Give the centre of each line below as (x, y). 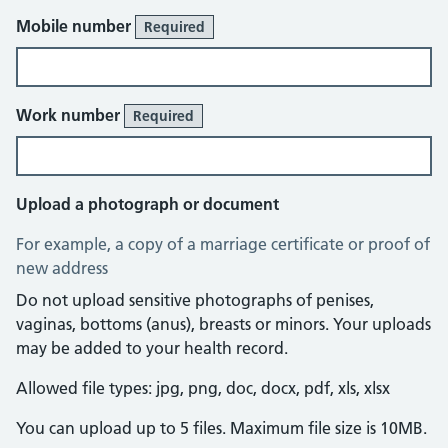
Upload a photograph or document (147, 204)
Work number (70, 115)
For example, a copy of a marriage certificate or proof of (223, 244)
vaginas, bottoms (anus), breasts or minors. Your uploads (223, 324)
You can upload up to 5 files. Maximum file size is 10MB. (221, 428)
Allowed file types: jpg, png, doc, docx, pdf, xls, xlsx (203, 388)
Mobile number (75, 26)
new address (62, 268)
